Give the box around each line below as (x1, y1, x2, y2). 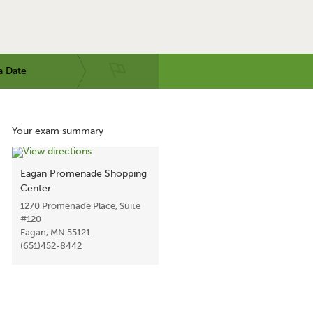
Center (20, 183, 51, 194)
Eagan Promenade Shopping (20, 168, 147, 179)
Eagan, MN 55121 (20, 227, 90, 238)
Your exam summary (12, 126, 103, 136)
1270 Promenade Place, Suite (20, 201, 140, 211)
